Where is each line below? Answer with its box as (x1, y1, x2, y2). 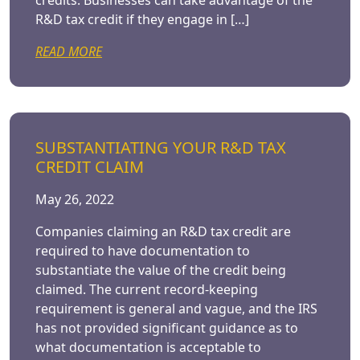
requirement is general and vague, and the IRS (35, 300, 317, 317)
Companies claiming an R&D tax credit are (35, 223, 291, 240)
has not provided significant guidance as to (35, 319, 298, 337)
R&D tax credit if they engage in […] (35, 10, 249, 28)
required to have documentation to (35, 242, 250, 260)
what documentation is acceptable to (35, 338, 261, 356)
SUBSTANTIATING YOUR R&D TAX (35, 137, 286, 158)
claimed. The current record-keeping (35, 280, 258, 298)
